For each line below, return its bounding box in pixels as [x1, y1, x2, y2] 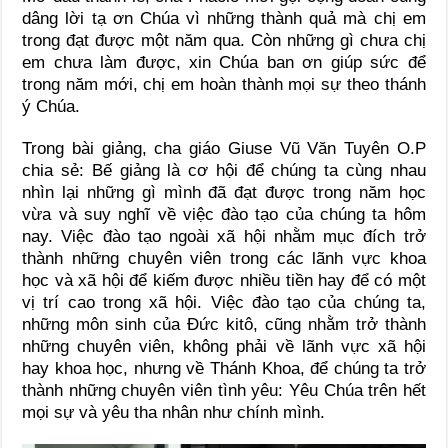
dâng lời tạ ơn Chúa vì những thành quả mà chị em [22, 8, 426, 28]
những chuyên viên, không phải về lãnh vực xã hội [22, 336, 426, 356]
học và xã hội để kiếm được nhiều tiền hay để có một [22, 270, 426, 290]
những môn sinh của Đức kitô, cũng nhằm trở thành [22, 314, 426, 334]
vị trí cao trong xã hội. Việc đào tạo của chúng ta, [22, 292, 426, 312]
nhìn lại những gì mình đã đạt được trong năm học [22, 182, 426, 202]
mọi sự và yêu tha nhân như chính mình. [22, 402, 326, 422]
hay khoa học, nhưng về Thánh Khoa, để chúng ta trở [22, 358, 426, 378]
